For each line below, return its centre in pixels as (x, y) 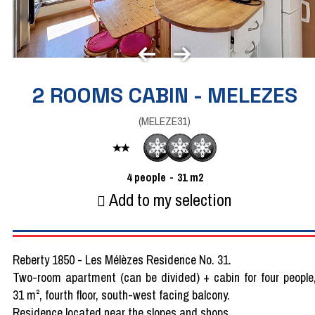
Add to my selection (171, 200)
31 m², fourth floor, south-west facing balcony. (121, 295)
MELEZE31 (164, 121)
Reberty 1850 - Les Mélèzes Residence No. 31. (122, 259)
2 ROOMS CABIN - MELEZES (165, 95)
